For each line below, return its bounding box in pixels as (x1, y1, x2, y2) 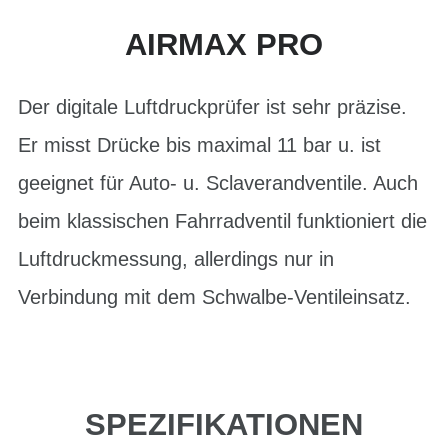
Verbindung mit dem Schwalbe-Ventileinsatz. (18, 285, 411, 308)
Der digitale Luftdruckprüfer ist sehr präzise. (18, 95, 407, 118)
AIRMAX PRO (125, 27, 323, 62)
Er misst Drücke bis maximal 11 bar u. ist (18, 133, 381, 156)
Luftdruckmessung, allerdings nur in (18, 247, 334, 270)
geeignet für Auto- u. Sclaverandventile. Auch (18, 171, 418, 194)
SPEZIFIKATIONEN (85, 406, 363, 442)
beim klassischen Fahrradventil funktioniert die (18, 209, 427, 232)
